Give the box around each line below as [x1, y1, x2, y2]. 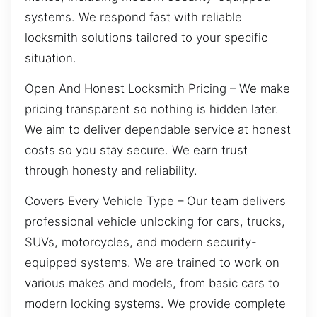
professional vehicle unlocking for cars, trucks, [25, 214, 285, 229]
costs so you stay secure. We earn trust [25, 142, 248, 157]
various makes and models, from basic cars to [25, 276, 279, 291]
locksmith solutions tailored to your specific [25, 30, 267, 45]
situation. [25, 50, 76, 65]
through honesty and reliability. [25, 163, 197, 178]
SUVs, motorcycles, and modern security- [25, 235, 257, 250]
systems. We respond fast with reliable [25, 9, 242, 24]
